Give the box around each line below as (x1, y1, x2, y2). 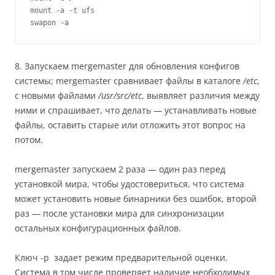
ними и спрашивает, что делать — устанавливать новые (15, 104, 257, 116)
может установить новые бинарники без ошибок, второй (15, 193, 257, 204)
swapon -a (30, 18, 69, 27)
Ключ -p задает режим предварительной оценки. (15, 252, 228, 263)
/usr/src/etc (98, 90, 142, 101)
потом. (15, 134, 43, 145)
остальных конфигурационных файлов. (15, 222, 181, 234)
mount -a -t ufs (30, 6, 95, 15)
